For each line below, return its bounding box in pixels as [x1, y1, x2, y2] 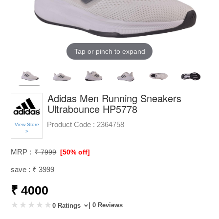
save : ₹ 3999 [11, 165, 55, 174]
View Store [14, 121, 39, 127]
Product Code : [47, 120, 95, 129]
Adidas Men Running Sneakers [47, 90, 182, 105]
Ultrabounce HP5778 [47, 101, 138, 116]
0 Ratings [52, 201, 83, 209]
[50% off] [60, 148, 90, 156]
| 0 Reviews [88, 201, 123, 209]
